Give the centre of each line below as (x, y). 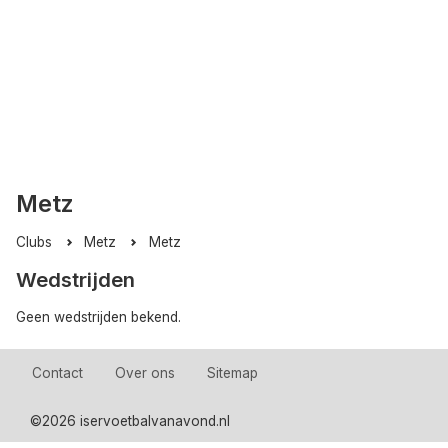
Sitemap (232, 373)
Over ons (145, 373)
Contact (57, 373)
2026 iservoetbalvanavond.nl (135, 420)
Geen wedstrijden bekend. (98, 317)
